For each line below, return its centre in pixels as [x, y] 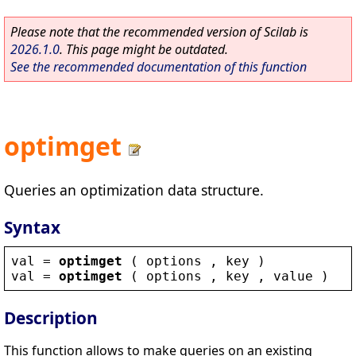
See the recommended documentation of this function [159, 67]
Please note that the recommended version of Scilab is [159, 32]
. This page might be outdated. [144, 49]
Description [51, 318]
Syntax [32, 227]
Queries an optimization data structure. [134, 190]
